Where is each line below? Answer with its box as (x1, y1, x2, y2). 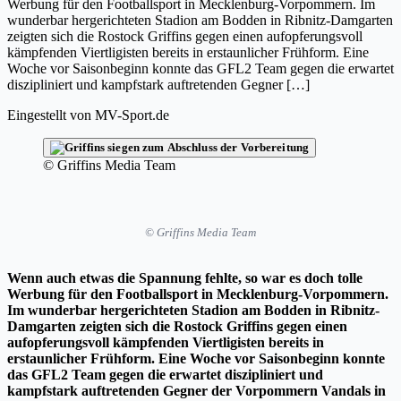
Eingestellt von (7, 107, 91, 123)
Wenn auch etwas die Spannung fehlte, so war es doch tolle (7, 269, 363, 286)
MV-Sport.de (95, 107, 169, 123)
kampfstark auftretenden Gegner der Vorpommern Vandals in (7, 382, 386, 398)
